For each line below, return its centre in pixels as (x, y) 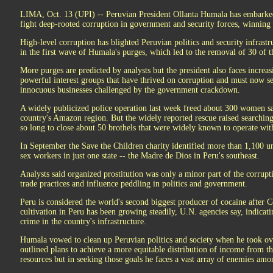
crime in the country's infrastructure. (83, 222)
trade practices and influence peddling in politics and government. (134, 184)
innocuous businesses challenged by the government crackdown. (130, 90)
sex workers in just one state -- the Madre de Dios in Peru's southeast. (140, 156)
